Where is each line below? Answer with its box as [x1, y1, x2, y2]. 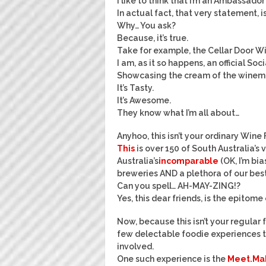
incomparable [159, 156, 218, 166]
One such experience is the [117, 254, 227, 264]
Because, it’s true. [117, 33, 188, 43]
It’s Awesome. [117, 96, 171, 105]
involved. [117, 242, 154, 251]
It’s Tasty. [117, 83, 154, 93]
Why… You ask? [117, 21, 176, 30]
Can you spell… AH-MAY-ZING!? [117, 181, 240, 191]
